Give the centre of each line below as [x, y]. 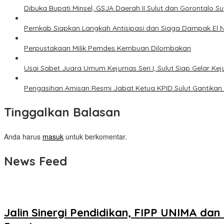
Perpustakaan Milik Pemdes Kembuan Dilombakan [107, 48]
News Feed [35, 161]
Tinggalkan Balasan [62, 112]
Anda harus [23, 137]
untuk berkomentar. [95, 137]
